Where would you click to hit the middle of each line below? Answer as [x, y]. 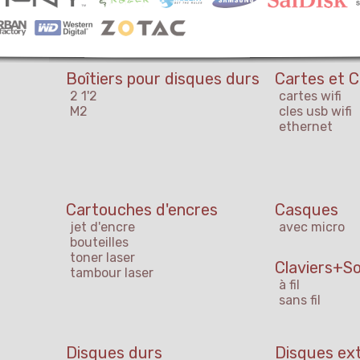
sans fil [300, 301]
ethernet [306, 127]
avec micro [312, 227]
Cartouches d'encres [142, 210]
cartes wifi [310, 96]
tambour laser [112, 273]
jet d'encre [102, 227]
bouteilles [99, 243]
